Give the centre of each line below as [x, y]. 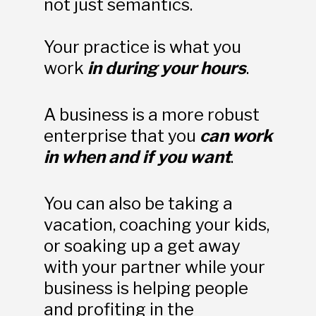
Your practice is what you [142, 47]
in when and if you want [137, 157]
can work [236, 135]
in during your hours [166, 68]
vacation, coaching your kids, [156, 224]
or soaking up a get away [142, 245]
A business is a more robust [151, 114]
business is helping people [146, 288]
